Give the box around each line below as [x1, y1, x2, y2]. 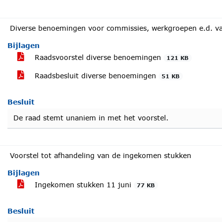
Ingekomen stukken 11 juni [32, 180, 134, 189]
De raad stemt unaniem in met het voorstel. [13, 113, 168, 122]
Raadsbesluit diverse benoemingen [32, 71, 159, 80]
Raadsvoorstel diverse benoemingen [32, 53, 164, 61]
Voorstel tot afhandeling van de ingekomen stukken [10, 151, 191, 160]
